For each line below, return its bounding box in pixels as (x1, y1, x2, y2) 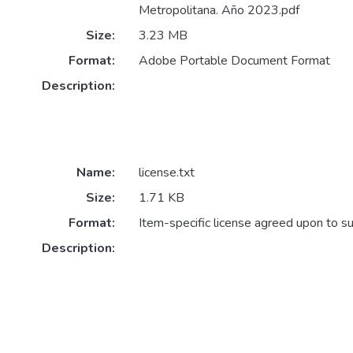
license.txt (138, 164, 195, 182)
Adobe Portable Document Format (138, 52, 330, 70)
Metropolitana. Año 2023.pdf (138, 2, 299, 20)
